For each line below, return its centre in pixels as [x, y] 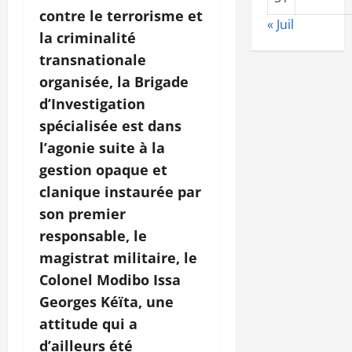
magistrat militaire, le [118, 258]
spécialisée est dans [110, 126]
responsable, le [93, 236]
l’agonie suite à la [102, 148]
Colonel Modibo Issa [110, 280]
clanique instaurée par [120, 192]
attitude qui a [88, 324]
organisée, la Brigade [114, 82]
